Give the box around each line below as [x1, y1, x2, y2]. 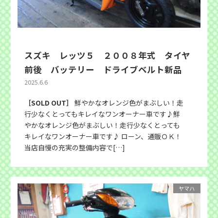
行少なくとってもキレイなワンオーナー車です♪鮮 [24, 109, 181, 119]
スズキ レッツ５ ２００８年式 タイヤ [24, 49, 191, 61]
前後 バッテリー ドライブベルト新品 [24, 63, 182, 75]
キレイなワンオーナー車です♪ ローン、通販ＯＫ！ [24, 131, 182, 141]
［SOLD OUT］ [24, 97, 73, 108]
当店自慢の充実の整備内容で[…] [24, 142, 126, 152]
